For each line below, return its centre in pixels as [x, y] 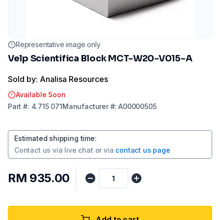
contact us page [143, 150]
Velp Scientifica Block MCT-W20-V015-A [100, 58]
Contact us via [39, 150]
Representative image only [58, 44]
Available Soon [41, 95]
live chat [79, 150]
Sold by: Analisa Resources [58, 79]
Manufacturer [85, 106]
